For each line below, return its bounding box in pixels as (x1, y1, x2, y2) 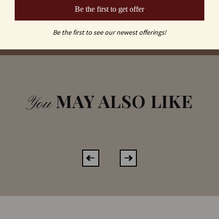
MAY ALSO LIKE (51, 88, 193, 112)
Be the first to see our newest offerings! (53, 27, 166, 37)
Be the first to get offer (75, 4, 144, 13)
